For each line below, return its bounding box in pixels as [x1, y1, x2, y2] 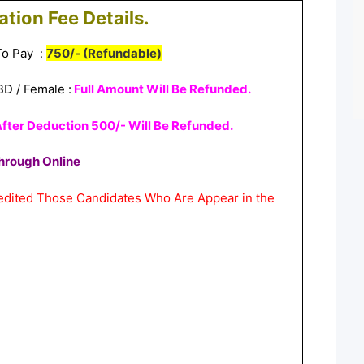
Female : [24, 81, 71, 97]
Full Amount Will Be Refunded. [71, 81, 251, 97]
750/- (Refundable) [46, 45, 162, 61]
